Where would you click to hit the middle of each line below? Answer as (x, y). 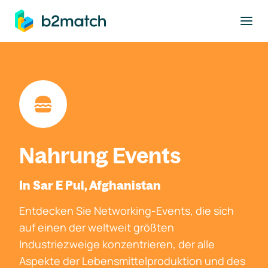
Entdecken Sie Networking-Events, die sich (127, 211)
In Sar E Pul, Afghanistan (90, 185)
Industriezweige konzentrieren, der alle (117, 244)
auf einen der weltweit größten (97, 227)
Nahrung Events (100, 155)
